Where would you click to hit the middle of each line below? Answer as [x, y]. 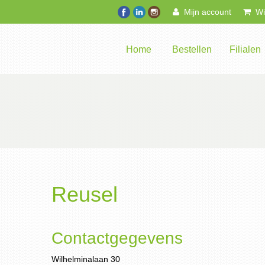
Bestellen [192, 49]
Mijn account [205, 12]
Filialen [245, 49]
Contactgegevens [117, 238]
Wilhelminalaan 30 [86, 259]
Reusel [85, 194]
